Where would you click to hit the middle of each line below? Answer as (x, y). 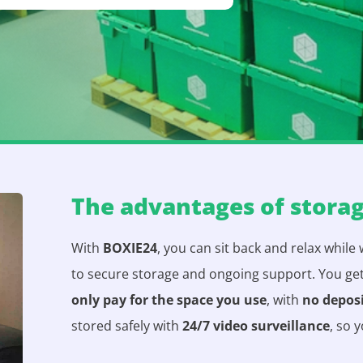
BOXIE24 (130, 248)
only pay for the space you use (169, 300)
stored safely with (127, 326)
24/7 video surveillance (256, 326)
